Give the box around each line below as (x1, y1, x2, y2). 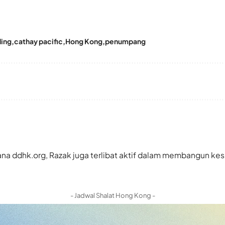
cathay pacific (14, 37, 63, 46)
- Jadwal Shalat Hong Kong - (70, 191, 155, 200)
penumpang (105, 37, 146, 46)
